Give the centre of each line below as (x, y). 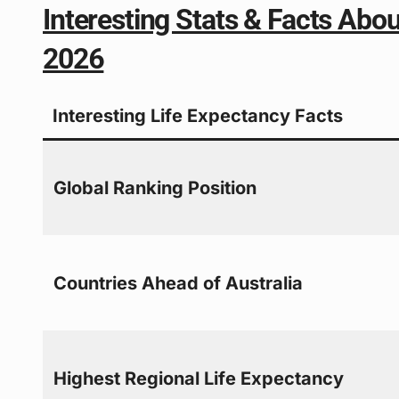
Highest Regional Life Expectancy (199, 378)
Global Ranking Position (155, 187)
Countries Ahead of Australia (179, 283)
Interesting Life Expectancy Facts (198, 115)
